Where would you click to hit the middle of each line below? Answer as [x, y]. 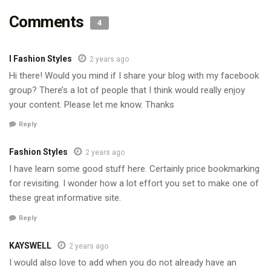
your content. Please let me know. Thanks [92, 104]
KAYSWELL [30, 245]
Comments [48, 21]
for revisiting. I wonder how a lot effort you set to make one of [134, 184]
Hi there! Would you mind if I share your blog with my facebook [134, 75]
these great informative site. [65, 198]
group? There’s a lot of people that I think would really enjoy [127, 90]
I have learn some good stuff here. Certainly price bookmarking [134, 169]
